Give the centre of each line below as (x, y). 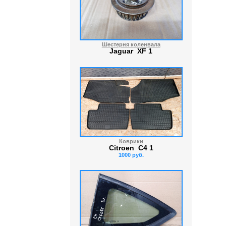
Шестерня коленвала (131, 44)
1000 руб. (131, 155)
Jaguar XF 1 (131, 51)
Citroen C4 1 (131, 148)
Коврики (131, 141)
